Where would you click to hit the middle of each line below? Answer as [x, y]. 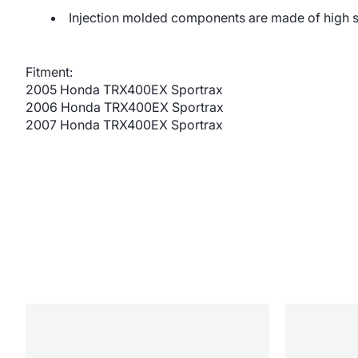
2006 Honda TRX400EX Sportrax [125, 107]
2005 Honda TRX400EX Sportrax [124, 89]
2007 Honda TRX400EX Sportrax [124, 125]
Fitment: [49, 72]
